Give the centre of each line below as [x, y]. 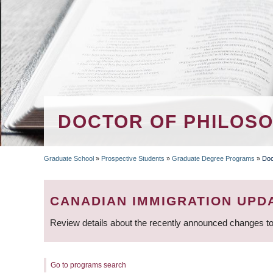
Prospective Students [133, 158]
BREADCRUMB [117, 178]
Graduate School [69, 158]
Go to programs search [88, 265]
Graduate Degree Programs [213, 158]
